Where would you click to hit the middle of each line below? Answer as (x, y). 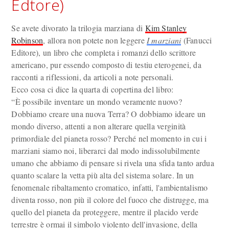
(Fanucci (197, 40)
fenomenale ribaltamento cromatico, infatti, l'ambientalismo (110, 187)
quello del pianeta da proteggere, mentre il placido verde (105, 212)
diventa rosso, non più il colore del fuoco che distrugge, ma (110, 200)
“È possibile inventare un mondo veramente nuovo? (97, 101)
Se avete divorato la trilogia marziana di (78, 28)
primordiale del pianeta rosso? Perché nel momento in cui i (109, 138)
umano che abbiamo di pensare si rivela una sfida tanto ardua (113, 163)
